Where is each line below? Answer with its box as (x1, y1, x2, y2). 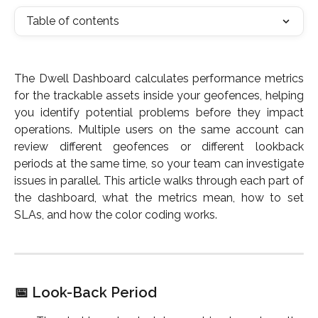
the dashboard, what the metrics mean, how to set (14, 191, 304, 205)
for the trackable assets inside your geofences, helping (14, 89, 304, 103)
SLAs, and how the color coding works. (14, 208, 217, 222)
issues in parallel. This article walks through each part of (14, 174, 304, 188)
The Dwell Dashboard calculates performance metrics (14, 72, 304, 86)
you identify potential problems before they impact (14, 106, 304, 120)
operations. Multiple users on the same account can (14, 123, 304, 137)
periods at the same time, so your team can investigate (14, 157, 304, 171)
